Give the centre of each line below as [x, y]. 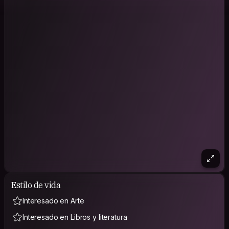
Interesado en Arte [53, 201]
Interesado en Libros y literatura [75, 217]
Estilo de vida [36, 185]
